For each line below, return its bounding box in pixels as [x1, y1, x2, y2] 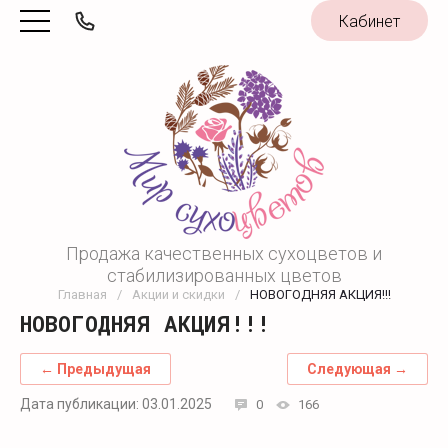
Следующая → [307, 360, 409, 377]
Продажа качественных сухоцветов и [66, 243, 382, 264]
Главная [57, 287, 107, 302]
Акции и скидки [131, 287, 225, 302]
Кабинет [339, 12, 400, 31]
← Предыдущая [39, 360, 151, 377]
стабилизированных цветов [106, 265, 342, 286]
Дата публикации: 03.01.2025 [20, 395, 212, 412]
